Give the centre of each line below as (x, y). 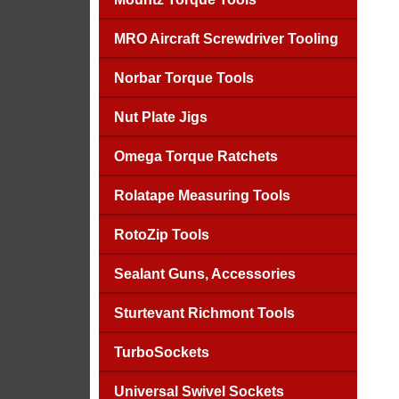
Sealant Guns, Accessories (204, 274)
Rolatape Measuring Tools (202, 195)
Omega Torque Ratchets (195, 156)
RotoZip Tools (161, 235)
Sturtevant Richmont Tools (204, 313)
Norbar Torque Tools (183, 78)
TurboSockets (161, 352)
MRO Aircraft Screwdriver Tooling (226, 39)
